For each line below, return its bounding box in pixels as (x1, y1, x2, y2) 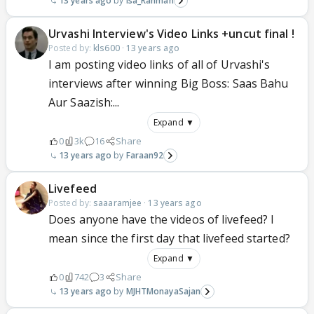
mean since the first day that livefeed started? (48, 231, 290, 246)
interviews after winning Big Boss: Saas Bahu (48, 76, 289, 91)
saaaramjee (93, 197, 142, 209)
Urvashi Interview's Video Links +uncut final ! (48, 26, 294, 41)
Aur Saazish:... (48, 95, 120, 110)
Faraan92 (125, 149, 164, 161)
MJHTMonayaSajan (125, 285, 201, 297)
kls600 (93, 42, 120, 54)
